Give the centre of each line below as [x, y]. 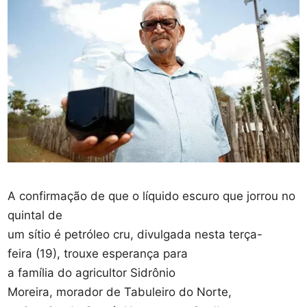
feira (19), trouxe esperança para [98, 253]
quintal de [35, 215]
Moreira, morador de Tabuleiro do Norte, [120, 292]
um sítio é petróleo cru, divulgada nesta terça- [135, 234]
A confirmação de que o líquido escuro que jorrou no [152, 196]
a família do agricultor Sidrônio [92, 272]
